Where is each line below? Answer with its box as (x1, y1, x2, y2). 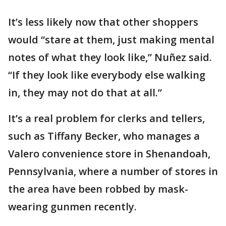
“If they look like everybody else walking (8, 68, 205, 82)
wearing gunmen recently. (8, 200, 137, 214)
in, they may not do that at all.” (8, 86, 162, 100)
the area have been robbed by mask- (8, 182, 188, 196)
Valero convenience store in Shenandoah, (8, 147, 210, 161)
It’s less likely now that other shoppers (8, 15, 198, 29)
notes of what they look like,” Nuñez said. (8, 50, 212, 65)
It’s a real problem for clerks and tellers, (8, 111, 205, 126)
